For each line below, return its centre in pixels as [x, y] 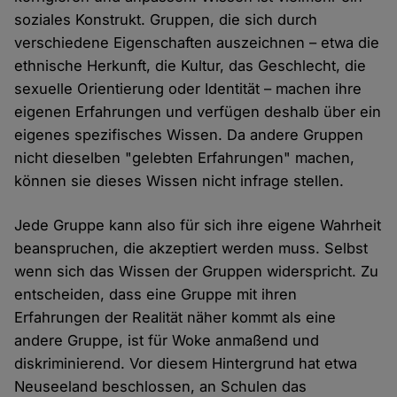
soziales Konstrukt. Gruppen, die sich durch [166, 20]
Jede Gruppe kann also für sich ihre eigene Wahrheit [198, 226]
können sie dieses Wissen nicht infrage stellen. [179, 181]
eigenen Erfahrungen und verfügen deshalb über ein [198, 112]
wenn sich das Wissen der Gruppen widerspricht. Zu [197, 272]
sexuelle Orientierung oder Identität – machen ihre [188, 89]
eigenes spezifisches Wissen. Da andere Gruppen [189, 135]
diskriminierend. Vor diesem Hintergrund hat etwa [186, 364]
